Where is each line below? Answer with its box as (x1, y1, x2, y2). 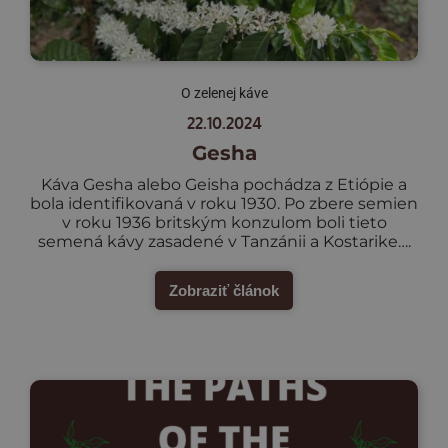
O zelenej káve (180, 85, 268, 102)
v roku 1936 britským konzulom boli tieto (61, 213, 387, 233)
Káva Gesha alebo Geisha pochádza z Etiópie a (41, 175, 407, 195)
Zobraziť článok (169, 282, 279, 300)
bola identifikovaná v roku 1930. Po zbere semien (30, 194, 418, 214)
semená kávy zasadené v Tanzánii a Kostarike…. (37, 232, 411, 252)
